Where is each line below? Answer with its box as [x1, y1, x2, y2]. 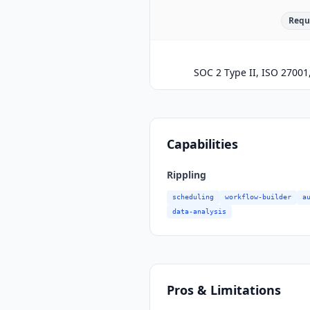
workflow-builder [225, 193, 291, 201]
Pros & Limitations [167, 281, 281, 298]
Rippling [167, 168, 206, 182]
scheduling [172, 193, 214, 201]
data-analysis [172, 207, 226, 215]
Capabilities [167, 136, 238, 153]
